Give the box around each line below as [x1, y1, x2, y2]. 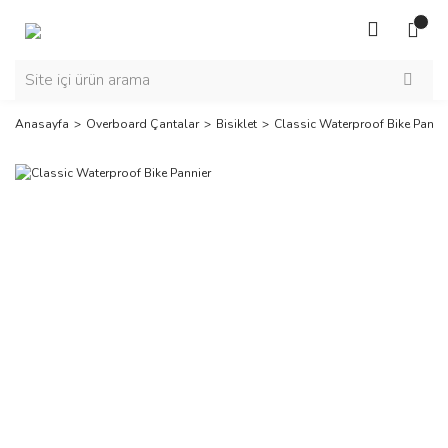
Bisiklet [216, 116, 257, 132]
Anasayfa [15, 116, 69, 132]
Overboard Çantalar [86, 116, 199, 132]
